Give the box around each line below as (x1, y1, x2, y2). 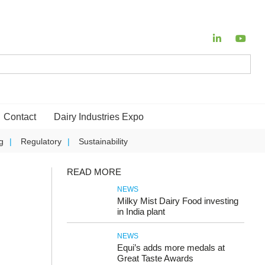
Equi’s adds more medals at (117, 243, 225, 253)
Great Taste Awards (117, 253, 193, 263)
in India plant (117, 206, 165, 216)
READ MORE (67, 167, 121, 177)
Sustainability (78, 137, 128, 146)
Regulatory (20, 137, 62, 146)
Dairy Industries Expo (53, 112, 144, 122)
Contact (3, 112, 36, 122)
